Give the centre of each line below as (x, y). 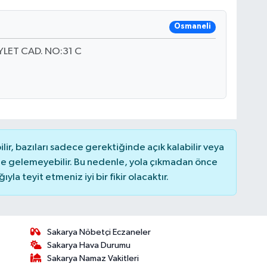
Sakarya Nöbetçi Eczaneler (99, 232)
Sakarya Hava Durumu (89, 246)
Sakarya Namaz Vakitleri (93, 259)
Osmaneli (193, 27)
